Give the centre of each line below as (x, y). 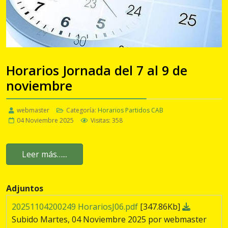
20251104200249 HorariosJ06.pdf (76, 207)
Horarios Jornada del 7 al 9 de (97, 70)
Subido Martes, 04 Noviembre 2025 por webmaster (109, 220)
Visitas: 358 (107, 121)
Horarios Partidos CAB (131, 110)
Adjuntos (25, 189)
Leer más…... (45, 154)
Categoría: (81, 110)
